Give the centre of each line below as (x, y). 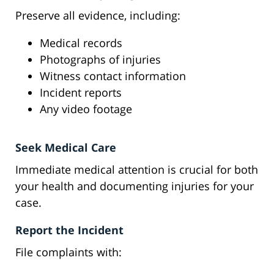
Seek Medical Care (66, 148)
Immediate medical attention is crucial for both (137, 170)
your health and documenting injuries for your (135, 186)
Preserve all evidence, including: (98, 16)
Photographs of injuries (100, 60)
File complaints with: (68, 252)
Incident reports (81, 93)
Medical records (81, 43)
